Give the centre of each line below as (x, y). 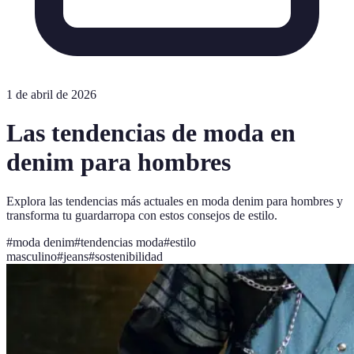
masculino (32, 256)
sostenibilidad (129, 256)
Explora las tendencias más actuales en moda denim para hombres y (175, 201)
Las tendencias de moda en (151, 133)
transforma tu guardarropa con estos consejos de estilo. (142, 215)
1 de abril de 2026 (51, 94)
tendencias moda (122, 242)
